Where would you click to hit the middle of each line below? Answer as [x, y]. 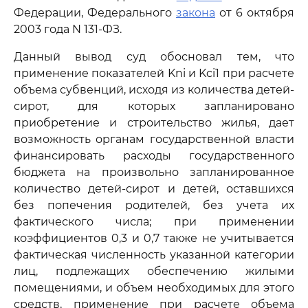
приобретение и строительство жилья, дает [154, 123]
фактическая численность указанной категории [154, 255]
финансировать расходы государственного [154, 156]
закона [196, 13]
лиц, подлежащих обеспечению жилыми [154, 271]
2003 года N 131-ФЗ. [68, 29]
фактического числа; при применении [154, 222]
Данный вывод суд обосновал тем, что [154, 57]
